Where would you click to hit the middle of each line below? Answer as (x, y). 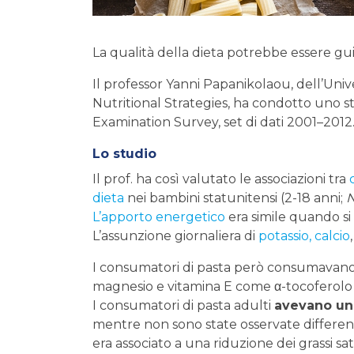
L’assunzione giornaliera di (175, 236)
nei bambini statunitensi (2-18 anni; (235, 198)
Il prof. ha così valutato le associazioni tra (221, 179)
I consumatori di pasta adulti (183, 306)
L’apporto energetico (159, 217)
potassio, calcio (304, 236)
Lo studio (124, 154)
